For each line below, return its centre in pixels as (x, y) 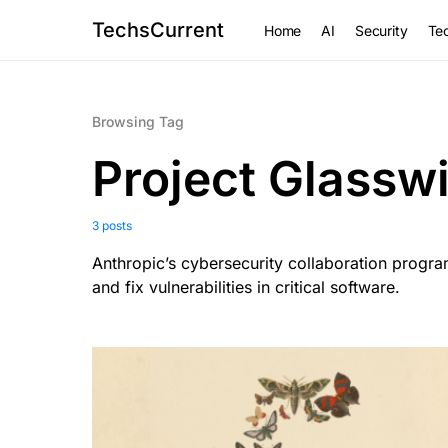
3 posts (112, 225)
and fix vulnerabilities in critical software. (246, 287)
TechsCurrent (158, 30)
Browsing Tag (138, 121)
